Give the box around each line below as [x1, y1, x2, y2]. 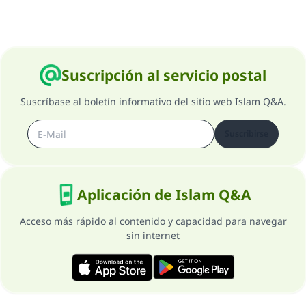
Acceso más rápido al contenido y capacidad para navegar [19, 214, 287, 227]
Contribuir [116, 12, 179, 29]
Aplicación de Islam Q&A [76, 185, 251, 204]
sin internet [126, 229, 180, 242]
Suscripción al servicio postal [61, 66, 266, 85]
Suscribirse [225, 128, 268, 139]
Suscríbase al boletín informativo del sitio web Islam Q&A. [20, 95, 286, 108]
